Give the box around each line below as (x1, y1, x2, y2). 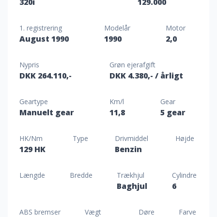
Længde (19, 170, 45, 180)
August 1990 (19, 33, 69, 44)
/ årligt (155, 70, 183, 81)
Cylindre (171, 170, 197, 180)
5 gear (160, 107, 186, 118)
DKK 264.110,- (19, 70, 72, 81)
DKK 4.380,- (109, 70, 155, 81)
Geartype (19, 97, 48, 106)
